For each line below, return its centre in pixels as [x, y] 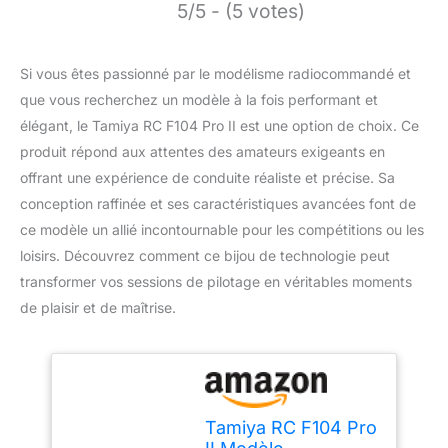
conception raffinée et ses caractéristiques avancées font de [218, 204]
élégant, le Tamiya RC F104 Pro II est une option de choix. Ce [219, 126]
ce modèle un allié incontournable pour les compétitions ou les [222, 230]
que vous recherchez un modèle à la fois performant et [199, 100]
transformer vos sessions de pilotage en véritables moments [216, 282]
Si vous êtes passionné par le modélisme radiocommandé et [215, 74]
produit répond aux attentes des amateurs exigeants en [202, 152]
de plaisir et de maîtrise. [98, 308]
